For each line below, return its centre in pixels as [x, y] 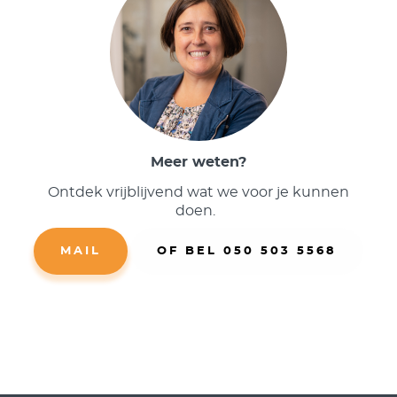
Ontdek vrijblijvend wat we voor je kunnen [198, 193]
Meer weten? [198, 163]
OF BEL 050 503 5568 [247, 252]
